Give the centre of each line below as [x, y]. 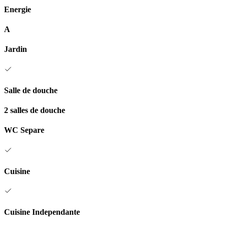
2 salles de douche [35, 110]
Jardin [16, 49]
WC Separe [24, 130]
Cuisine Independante [42, 212]
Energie [18, 9]
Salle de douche [31, 90]
